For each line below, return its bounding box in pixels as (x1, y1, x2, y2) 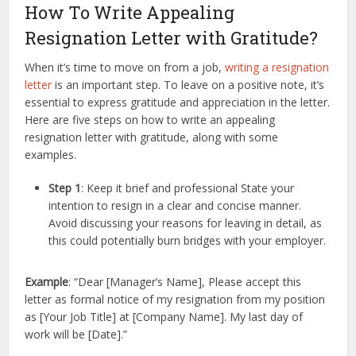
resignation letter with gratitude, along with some (25, 130, 279, 145)
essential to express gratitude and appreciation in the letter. (25, 95, 331, 110)
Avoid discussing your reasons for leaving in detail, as (48, 215, 323, 231)
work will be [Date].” (25, 327, 128, 342)
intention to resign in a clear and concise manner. (48, 198, 302, 214)
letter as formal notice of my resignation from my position (25, 292, 326, 308)
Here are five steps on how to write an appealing (25, 112, 276, 128)
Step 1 (48, 180, 82, 196)
